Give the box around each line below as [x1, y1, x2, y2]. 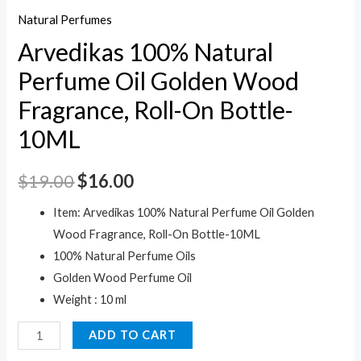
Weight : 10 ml [53, 292, 127, 306]
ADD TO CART [89, 328, 176, 342]
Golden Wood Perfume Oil [53, 270, 193, 284]
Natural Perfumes [18, 12, 113, 27]
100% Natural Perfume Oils [53, 248, 197, 263]
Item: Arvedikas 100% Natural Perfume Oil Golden [53, 205, 315, 219]
